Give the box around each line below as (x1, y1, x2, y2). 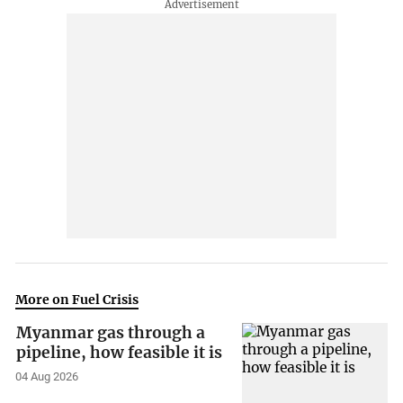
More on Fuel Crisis (15, 291, 139, 309)
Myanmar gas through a (16, 323, 206, 344)
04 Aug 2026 (15, 370, 79, 384)
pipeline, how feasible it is (16, 343, 223, 363)
